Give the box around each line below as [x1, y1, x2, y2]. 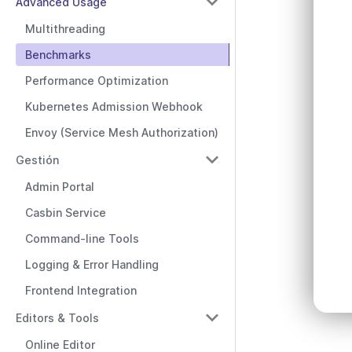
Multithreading [25, 22, 105, 35]
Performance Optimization [25, 74, 168, 87]
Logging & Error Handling [25, 258, 159, 271]
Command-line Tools [25, 232, 139, 245]
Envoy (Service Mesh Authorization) [25, 126, 218, 139]
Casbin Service [25, 206, 106, 219]
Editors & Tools [16, 310, 99, 324]
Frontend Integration [25, 284, 137, 297]
